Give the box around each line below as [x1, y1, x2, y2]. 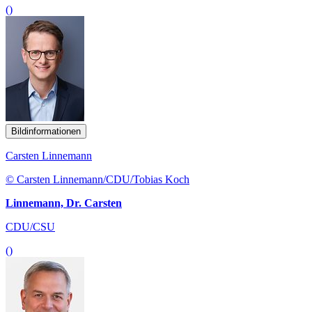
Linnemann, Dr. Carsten [6, 196, 122, 209]
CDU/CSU [6, 220, 55, 233]
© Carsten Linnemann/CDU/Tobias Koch [6, 173, 189, 185]
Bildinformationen [11, 125, 81, 136]
